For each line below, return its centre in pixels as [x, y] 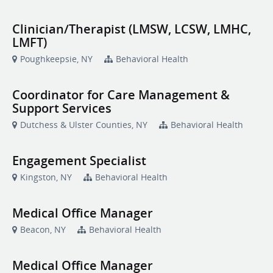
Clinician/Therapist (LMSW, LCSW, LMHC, [132, 29]
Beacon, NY [43, 229]
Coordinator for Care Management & [121, 95]
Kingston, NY [46, 177]
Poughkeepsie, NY [56, 59]
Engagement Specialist [79, 161]
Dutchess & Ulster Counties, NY [84, 125]
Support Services [62, 108]
